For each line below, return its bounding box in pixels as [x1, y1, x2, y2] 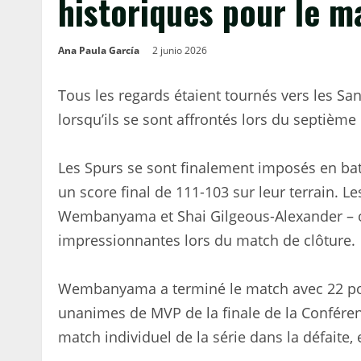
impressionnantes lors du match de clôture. [58, 230, 355, 250]
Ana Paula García [58, 44, 139, 57]
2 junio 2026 [152, 44, 210, 57]
